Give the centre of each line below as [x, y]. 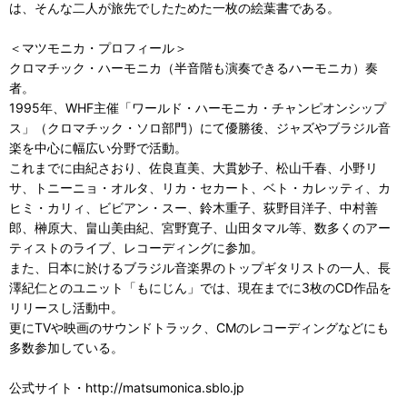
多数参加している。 [66, 347]
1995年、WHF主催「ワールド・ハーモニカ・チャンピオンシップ [198, 108]
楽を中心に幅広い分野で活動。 [98, 148]
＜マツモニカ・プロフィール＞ [98, 48]
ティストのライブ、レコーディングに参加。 [136, 248]
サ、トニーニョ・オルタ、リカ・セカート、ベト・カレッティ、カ [200, 188]
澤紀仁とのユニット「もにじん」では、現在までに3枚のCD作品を [200, 288]
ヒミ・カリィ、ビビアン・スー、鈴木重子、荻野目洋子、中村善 [194, 208]
